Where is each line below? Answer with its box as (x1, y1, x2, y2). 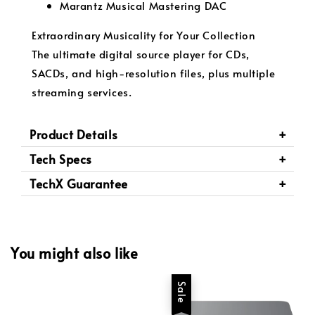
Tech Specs (30, 150, 92, 167)
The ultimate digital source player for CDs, (32, 46, 250, 61)
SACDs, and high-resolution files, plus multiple (32, 65, 276, 80)
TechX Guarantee (30, 174, 128, 192)
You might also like (11, 243, 139, 264)
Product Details (30, 125, 118, 143)
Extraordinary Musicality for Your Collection (32, 27, 256, 42)
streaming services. (32, 84, 132, 99)
